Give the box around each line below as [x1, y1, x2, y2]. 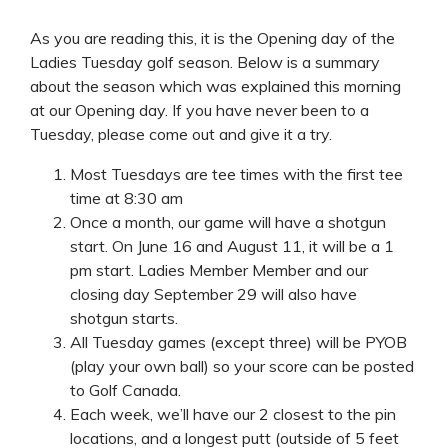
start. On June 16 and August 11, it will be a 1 [70, 235, 394, 256]
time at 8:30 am [70, 187, 183, 208]
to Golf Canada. [70, 379, 181, 400]
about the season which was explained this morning [30, 75, 401, 96]
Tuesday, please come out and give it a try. [30, 123, 332, 144]
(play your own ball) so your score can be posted [70, 355, 414, 376]
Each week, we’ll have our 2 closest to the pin [70, 403, 396, 424]
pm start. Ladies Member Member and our [70, 259, 368, 280]
